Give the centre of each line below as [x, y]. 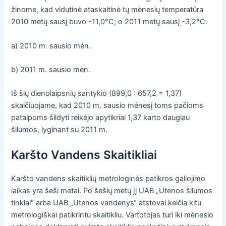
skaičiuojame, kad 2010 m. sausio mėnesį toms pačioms [107, 106]
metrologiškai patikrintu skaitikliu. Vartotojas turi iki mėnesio [112, 215]
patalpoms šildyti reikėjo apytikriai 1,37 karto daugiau [101, 118]
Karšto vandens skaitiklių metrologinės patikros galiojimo [108, 178]
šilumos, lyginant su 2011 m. [60, 130]
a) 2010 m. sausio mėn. [51, 46]
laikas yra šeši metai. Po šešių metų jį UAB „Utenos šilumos [112, 190]
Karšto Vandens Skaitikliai [84, 155]
